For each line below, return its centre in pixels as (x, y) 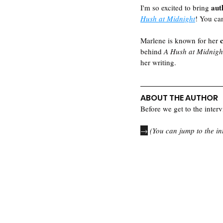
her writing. (160, 62)
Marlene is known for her (180, 40)
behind (152, 51)
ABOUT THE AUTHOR (179, 98)
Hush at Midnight (168, 18)
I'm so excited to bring (176, 7)
